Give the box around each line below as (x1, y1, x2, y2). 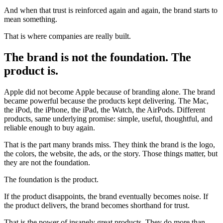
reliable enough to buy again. (4, 123, 95, 132)
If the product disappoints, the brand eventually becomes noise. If (4, 192, 208, 201)
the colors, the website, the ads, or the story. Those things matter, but (4, 149, 218, 158)
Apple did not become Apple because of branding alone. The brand (4, 87, 215, 96)
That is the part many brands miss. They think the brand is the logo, (4, 140, 215, 149)
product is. (4, 64, 58, 77)
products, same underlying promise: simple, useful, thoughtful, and (4, 114, 213, 123)
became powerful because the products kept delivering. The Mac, (4, 96, 209, 105)
